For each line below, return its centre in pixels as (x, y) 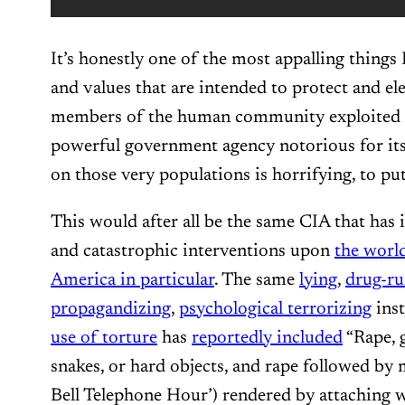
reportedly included (267, 338)
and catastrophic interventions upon (193, 251)
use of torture (104, 338)
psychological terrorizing (275, 309)
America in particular (132, 280)
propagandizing (111, 309)
